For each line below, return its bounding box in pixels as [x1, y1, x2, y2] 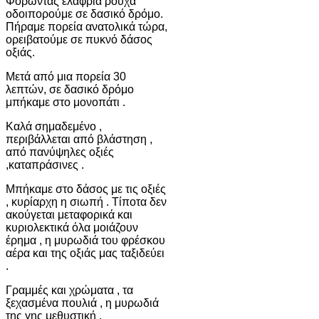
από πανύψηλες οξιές [6, 145, 114, 158]
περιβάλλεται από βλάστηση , [6, 132, 152, 145]
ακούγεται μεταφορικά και [6, 208, 132, 221]
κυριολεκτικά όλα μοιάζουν [6, 221, 138, 234]
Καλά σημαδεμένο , [6, 120, 102, 132]
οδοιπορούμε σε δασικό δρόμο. [6, 7, 163, 20]
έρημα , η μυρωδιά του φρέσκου [6, 234, 165, 246]
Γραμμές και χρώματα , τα [6, 283, 133, 296]
